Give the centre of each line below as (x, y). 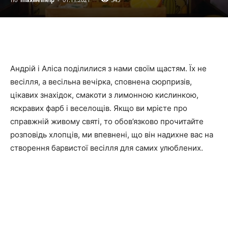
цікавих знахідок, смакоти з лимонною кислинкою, (104, 95)
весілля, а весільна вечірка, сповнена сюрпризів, (101, 81)
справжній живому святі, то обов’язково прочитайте (107, 121)
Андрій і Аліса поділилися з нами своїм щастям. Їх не (108, 68)
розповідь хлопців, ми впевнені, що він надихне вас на (112, 134)
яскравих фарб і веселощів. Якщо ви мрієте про (99, 108)
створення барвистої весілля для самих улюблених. (107, 148)
